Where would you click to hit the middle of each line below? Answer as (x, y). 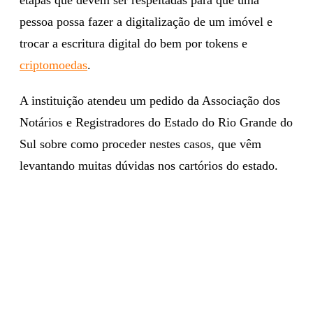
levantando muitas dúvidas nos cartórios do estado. (149, 165)
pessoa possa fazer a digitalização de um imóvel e (146, 21)
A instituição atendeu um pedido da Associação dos (150, 100)
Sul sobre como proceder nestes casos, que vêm (140, 144)
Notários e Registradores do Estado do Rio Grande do (156, 122)
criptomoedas (53, 65)
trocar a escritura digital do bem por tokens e (133, 43)
